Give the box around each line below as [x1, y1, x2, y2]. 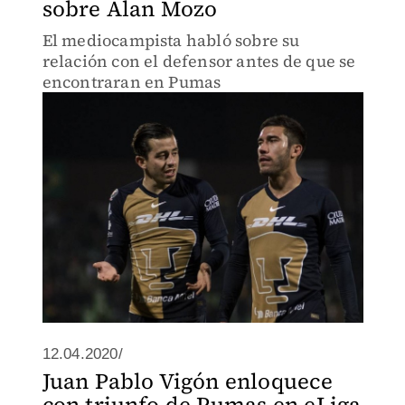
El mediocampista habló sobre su [42, 29, 300, 52]
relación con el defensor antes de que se [42, 50, 356, 72]
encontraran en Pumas [42, 71, 221, 93]
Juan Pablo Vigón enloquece [42, 366, 333, 396]
